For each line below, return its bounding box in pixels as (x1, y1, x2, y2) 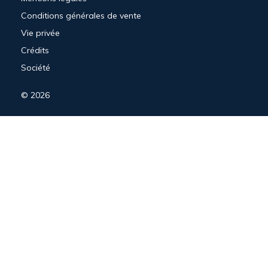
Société (21, 62, 50, 74)
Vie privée (21, 28, 60, 39)
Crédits (21, 45, 49, 56)
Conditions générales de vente (21, 10, 141, 22)
